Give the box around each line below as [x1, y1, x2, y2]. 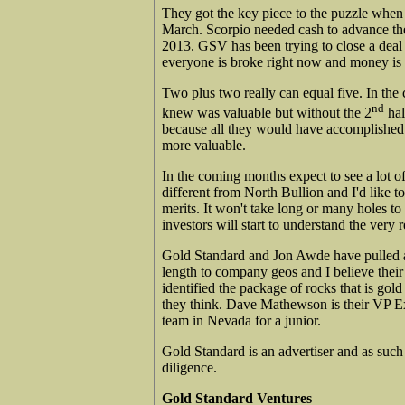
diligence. [162, 360, 217, 376]
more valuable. [162, 137, 246, 154]
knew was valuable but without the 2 [162, 105, 372, 121]
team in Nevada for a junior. [162, 313, 321, 329]
